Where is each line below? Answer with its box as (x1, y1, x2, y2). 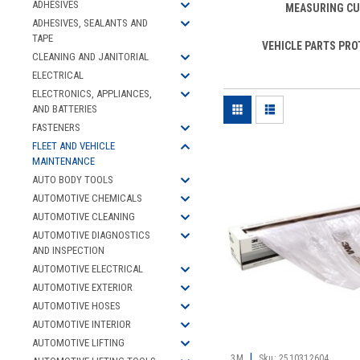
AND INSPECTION (32, 244, 104, 256)
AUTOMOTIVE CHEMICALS (32, 192, 142, 204)
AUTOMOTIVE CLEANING (32, 211, 135, 223)
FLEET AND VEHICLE (32, 140, 115, 152)
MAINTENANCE (32, 155, 95, 167)
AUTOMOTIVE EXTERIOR (32, 281, 133, 293)
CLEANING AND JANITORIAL (32, 51, 149, 63)
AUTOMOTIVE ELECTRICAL (32, 263, 143, 275)
